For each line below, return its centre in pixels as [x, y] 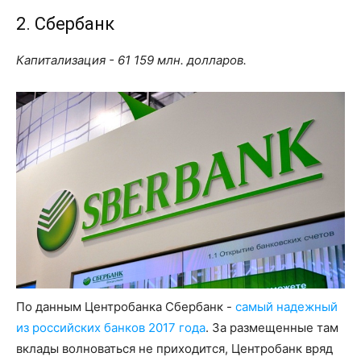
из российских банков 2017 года [111, 328]
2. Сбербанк [65, 23]
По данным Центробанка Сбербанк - [126, 307]
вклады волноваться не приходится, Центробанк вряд [174, 349]
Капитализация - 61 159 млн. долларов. [131, 60]
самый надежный [286, 307]
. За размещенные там [272, 328]
